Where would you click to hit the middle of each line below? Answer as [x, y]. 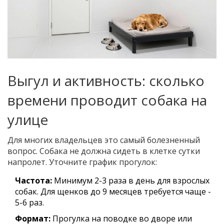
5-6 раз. [29, 203]
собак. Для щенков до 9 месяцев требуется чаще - [113, 192]
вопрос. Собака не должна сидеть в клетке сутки [104, 151]
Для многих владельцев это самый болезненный [104, 140]
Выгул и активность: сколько [106, 81]
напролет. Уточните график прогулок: [82, 162]
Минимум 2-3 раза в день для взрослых [131, 181]
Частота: [33, 181]
